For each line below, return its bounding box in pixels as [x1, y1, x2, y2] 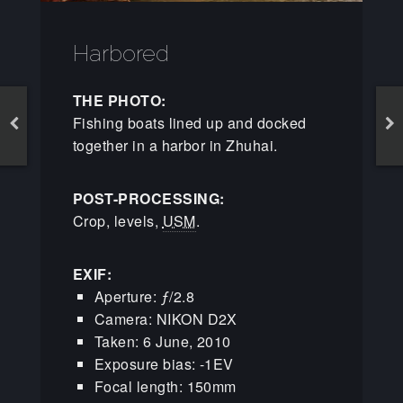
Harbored [72, 40, 169, 67]
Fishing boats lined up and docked [72, 112, 307, 133]
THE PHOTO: [72, 89, 166, 111]
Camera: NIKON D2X [94, 308, 237, 329]
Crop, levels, [72, 210, 163, 231]
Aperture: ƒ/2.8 [94, 285, 194, 307]
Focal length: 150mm [94, 375, 237, 397]
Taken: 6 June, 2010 [94, 330, 231, 352]
